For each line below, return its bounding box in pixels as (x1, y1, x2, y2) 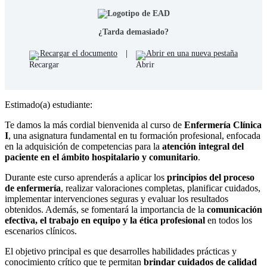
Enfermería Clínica (184, 120, 262, 131)
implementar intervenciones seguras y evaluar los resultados (5, 194, 228, 204)
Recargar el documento (38, 49, 117, 58)
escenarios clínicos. (5, 226, 77, 237)
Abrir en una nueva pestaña (144, 49, 238, 58)
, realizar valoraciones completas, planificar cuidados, (61, 183, 260, 194)
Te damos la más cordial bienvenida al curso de (5, 120, 184, 131)
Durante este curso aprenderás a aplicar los (5, 172, 167, 183)
